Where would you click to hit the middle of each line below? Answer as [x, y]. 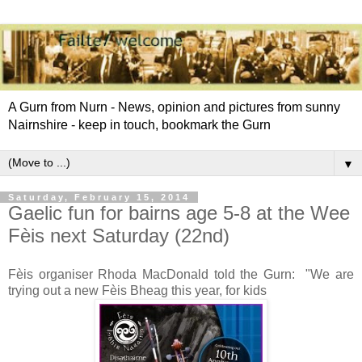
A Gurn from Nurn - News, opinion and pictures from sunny [174, 107]
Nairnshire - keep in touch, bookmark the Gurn [139, 124]
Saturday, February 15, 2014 [99, 197]
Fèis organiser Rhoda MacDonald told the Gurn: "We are [181, 274]
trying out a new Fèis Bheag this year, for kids [137, 290]
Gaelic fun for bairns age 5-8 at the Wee [179, 213]
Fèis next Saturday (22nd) [119, 235]
